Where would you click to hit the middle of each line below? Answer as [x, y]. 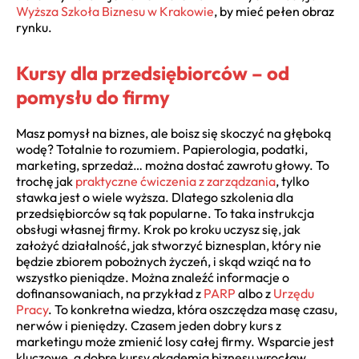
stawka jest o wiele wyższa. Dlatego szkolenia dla [155, 197]
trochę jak [46, 181]
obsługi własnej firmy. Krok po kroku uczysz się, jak [158, 229]
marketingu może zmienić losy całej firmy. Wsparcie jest [175, 341]
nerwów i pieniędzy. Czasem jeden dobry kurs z [149, 325]
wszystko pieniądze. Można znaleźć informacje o [153, 277]
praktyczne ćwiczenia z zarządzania [175, 181]
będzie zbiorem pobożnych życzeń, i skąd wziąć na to [163, 261]
